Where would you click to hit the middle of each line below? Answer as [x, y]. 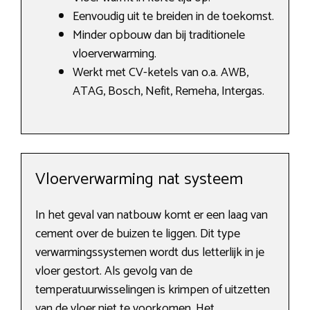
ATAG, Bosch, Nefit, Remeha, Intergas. [168, 92]
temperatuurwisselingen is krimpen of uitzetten [153, 290]
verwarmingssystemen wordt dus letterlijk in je [150, 253]
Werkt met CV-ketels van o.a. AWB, [161, 73]
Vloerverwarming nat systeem [139, 180]
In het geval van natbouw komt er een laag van [152, 216]
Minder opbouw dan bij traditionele [159, 36]
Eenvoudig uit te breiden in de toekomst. [173, 17]
